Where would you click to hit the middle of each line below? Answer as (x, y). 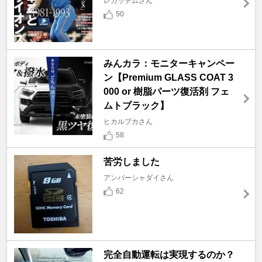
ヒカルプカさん (128, 122)
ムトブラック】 (136, 106)
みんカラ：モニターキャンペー (169, 64)
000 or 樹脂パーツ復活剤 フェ (166, 92)
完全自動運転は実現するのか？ (169, 254)
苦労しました (131, 161)
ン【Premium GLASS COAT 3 (168, 78)
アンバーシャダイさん (138, 177)
